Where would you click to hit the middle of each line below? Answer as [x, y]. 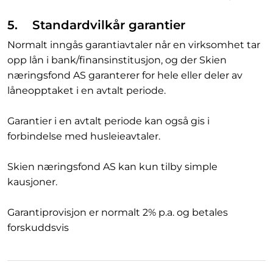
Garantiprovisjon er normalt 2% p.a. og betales [118, 212]
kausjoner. [32, 182]
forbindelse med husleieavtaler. [84, 136]
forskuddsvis [38, 228]
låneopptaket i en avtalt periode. [87, 90]
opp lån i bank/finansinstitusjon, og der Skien [117, 60]
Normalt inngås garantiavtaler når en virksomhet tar [134, 45]
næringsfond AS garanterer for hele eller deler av [125, 75]
